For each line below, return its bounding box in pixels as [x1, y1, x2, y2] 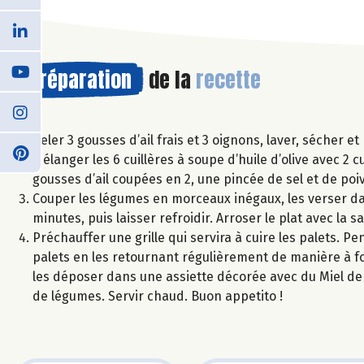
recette [196, 63, 261, 96]
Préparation [28, 63, 132, 96]
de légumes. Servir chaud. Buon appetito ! [32, 288, 283, 304]
